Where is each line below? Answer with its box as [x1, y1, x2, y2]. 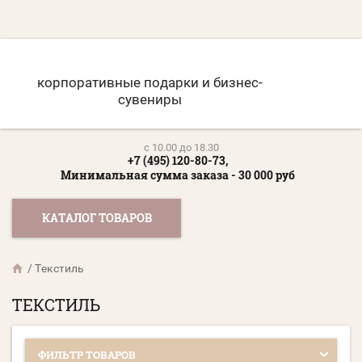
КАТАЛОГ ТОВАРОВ [41, 210, 152, 226]
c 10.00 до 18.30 [143, 141, 219, 154]
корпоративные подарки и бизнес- [36, 74, 263, 91]
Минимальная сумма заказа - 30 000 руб [61, 167, 295, 183]
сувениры [117, 91, 182, 108]
